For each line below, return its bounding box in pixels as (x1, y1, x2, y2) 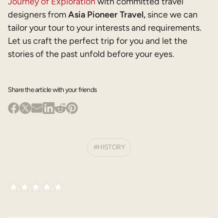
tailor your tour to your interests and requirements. (8, 22, 201, 34)
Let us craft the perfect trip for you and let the (8, 36, 187, 47)
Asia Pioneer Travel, (68, 9, 145, 20)
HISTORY (97, 143, 125, 152)
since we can (145, 9, 198, 20)
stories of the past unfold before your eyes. (8, 49, 174, 60)
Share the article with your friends (8, 86, 97, 94)
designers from (8, 9, 68, 20)
